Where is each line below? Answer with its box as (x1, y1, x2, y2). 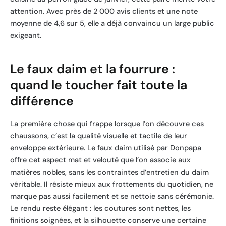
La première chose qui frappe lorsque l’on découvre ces (10, 119, 204, 129)
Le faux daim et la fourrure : (10, 60, 175, 77)
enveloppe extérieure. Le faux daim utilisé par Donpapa (10, 143, 201, 153)
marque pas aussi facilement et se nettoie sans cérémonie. (10, 192, 214, 202)
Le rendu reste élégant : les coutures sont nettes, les (10, 204, 191, 214)
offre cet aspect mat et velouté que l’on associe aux (10, 155, 191, 165)
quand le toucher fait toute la (10, 76, 187, 93)
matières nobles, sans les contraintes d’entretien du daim (10, 167, 209, 178)
